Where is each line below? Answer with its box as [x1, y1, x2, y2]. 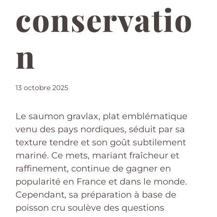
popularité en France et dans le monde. [15, 176, 187, 187]
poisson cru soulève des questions [15, 202, 164, 213]
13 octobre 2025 [15, 83, 68, 92]
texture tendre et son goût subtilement [15, 137, 186, 148]
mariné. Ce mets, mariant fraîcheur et [15, 150, 179, 161]
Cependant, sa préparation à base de [15, 189, 176, 200]
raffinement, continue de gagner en [15, 163, 171, 174]
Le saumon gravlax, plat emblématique [15, 110, 187, 122]
